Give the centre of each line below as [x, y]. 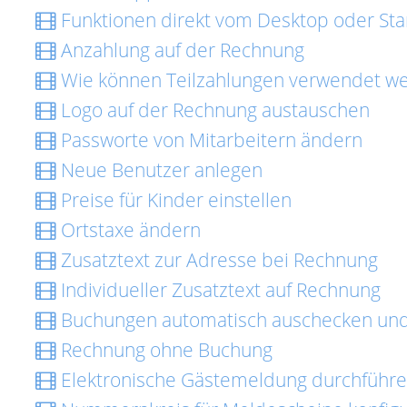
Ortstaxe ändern [129, 230]
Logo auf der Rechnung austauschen [213, 110]
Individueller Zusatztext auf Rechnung [218, 290]
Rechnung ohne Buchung [164, 350]
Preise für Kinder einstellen [174, 200]
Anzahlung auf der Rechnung [180, 50]
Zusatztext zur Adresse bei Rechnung [217, 260]
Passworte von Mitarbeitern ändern [209, 140]
